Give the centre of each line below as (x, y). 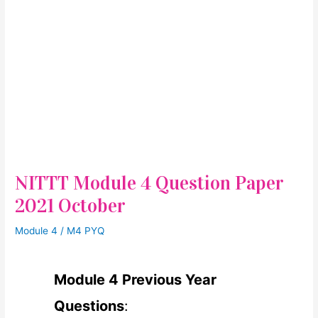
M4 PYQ (86, 231)
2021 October (71, 206)
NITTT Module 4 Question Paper (150, 183)
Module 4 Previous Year (135, 280)
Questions (89, 306)
